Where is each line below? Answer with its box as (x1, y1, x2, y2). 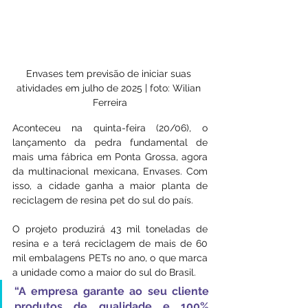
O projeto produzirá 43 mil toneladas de (12, 223, 208, 235)
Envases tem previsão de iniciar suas (26, 68, 194, 80)
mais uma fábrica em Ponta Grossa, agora (12, 151, 208, 163)
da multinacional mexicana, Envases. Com (12, 166, 208, 177)
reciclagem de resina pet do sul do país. (12, 195, 193, 206)
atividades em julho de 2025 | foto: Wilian (16, 82, 203, 94)
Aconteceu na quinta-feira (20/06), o (12, 122, 208, 134)
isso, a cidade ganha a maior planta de (12, 180, 208, 192)
